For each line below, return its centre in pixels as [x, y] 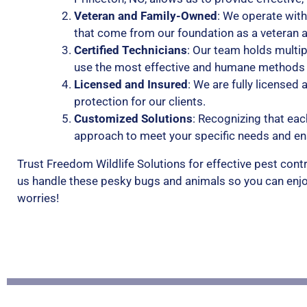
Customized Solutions [133, 119]
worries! [38, 198]
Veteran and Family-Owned [146, 16]
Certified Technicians [131, 50]
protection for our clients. [140, 102]
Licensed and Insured [131, 85]
